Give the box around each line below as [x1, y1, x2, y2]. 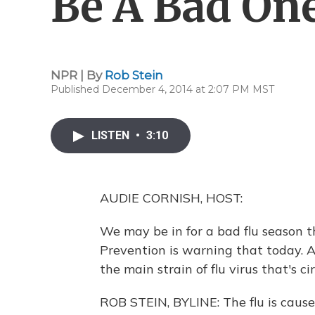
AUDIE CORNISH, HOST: [100, 190, 243, 206]
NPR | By [51, 68, 105, 82]
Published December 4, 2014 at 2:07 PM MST [51, 83, 274, 96]
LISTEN [91, 129, 132, 142]
